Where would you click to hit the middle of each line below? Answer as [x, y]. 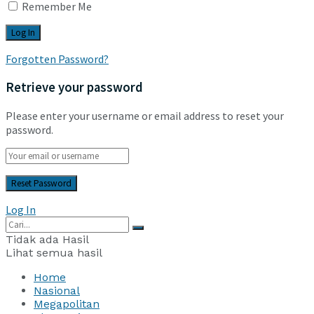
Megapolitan [67, 303]
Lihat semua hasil [54, 252]
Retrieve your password [74, 87]
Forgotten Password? [57, 59]
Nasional [57, 290]
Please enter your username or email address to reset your [145, 115]
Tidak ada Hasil [47, 239]
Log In [21, 209]
